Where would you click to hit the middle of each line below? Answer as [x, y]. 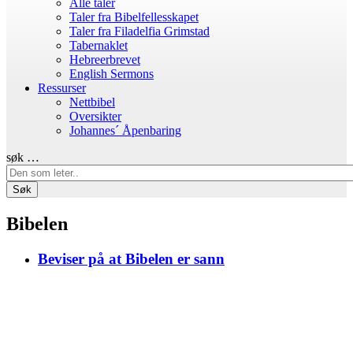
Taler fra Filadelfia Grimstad [139, 31]
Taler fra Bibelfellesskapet [134, 17]
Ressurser [62, 88]
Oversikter [95, 116]
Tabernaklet [98, 45]
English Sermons [111, 74]
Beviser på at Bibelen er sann [131, 258]
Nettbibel [92, 102]
